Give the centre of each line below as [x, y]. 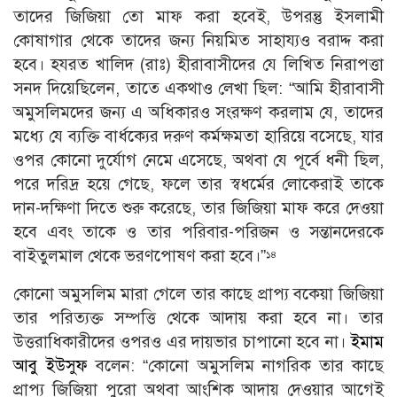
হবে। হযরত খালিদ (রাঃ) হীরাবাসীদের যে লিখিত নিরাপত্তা [198, 65]
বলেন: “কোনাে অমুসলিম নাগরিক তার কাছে [236, 366]
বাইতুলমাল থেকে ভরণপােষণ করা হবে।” [140, 256]
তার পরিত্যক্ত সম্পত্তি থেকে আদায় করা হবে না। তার [198, 318]
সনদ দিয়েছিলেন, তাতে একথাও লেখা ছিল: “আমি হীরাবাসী [198, 89]
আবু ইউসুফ [51, 366]
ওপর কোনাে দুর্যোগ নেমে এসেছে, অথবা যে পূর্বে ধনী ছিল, [198, 160]
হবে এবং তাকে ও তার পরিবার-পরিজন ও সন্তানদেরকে [198, 232]
